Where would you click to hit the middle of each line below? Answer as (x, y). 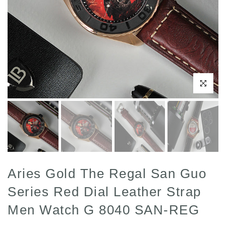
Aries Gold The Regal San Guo (107, 173)
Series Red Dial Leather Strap (104, 191)
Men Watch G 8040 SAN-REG (103, 210)
